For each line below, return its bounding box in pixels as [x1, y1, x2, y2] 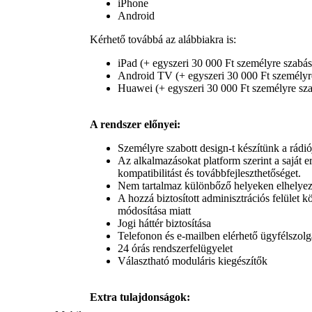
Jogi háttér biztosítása [118, 217, 211, 230]
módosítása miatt [118, 205, 191, 217]
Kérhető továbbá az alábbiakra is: [90, 33, 236, 46]
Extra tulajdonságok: [90, 291, 190, 304]
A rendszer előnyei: [90, 118, 180, 131]
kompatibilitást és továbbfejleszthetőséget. [118, 167, 301, 180]
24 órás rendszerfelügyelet [118, 242, 233, 255]
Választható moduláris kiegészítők [118, 255, 267, 267]
